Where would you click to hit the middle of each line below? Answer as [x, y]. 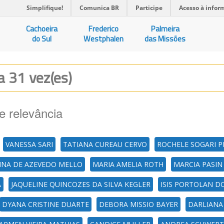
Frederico [104, 29]
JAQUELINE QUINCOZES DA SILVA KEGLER [81, 184]
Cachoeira [42, 29]
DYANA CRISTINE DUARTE [45, 204]
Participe [149, 8]
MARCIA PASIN [198, 164]
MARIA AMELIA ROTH [128, 164]
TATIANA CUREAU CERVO [105, 144]
